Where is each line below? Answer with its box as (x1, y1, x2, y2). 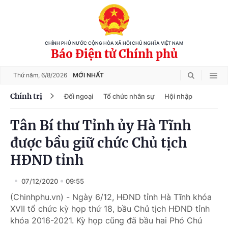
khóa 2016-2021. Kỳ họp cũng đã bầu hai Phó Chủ (10, 215, 202, 225)
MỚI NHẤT (73, 71, 104, 79)
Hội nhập (164, 92, 192, 100)
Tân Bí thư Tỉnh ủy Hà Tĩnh (10, 117, 191, 134)
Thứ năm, (13, 71, 41, 79)
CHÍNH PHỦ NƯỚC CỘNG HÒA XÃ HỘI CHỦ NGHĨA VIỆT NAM (45, 41, 183, 46)
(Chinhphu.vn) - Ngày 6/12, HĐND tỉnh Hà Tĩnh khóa (10, 192, 212, 202)
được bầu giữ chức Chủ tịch (10, 134, 187, 151)
